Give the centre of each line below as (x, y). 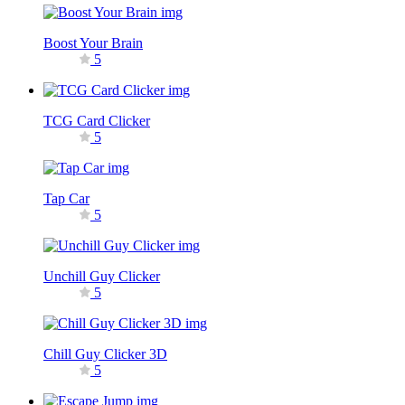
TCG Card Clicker (97, 120)
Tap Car (66, 198)
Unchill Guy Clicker (102, 276)
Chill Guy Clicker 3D (105, 353)
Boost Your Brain (93, 42)
